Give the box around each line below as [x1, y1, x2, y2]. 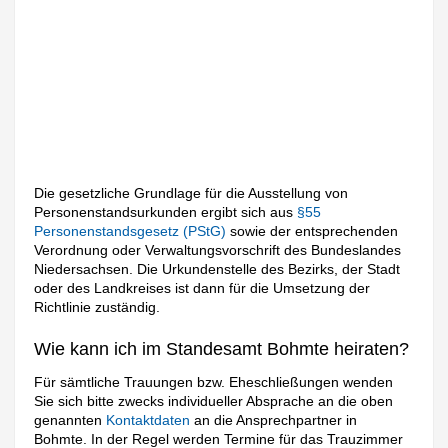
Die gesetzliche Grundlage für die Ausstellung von [34, 184, 349, 201]
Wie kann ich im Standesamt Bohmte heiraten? [34, 339, 410, 360]
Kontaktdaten [106, 412, 191, 429]
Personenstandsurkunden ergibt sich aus [34, 203, 298, 220]
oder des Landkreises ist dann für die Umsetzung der [34, 279, 371, 296]
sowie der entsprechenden [230, 222, 399, 239]
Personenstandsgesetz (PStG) [34, 222, 231, 239]
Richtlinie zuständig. [34, 298, 161, 315]
